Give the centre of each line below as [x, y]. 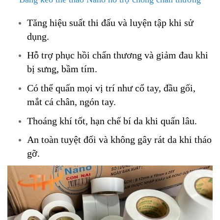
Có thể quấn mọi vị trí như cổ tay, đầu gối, [111, 88]
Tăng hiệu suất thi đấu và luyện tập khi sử [110, 22]
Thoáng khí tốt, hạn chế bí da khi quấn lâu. [112, 121]
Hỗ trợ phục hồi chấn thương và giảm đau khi [118, 55]
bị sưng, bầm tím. [62, 69]
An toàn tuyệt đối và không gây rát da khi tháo [119, 140]
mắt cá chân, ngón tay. [71, 101]
